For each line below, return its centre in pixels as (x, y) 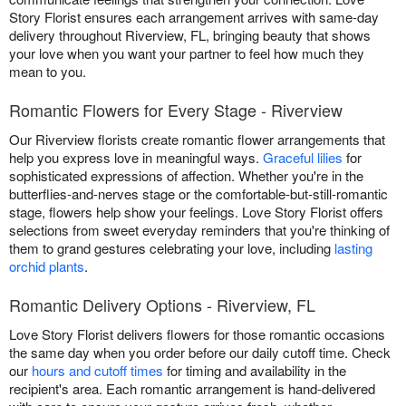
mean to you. (48, 72)
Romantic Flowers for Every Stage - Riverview (176, 110)
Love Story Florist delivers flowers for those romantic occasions (197, 334)
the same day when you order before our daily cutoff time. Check (200, 353)
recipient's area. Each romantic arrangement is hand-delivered (192, 389)
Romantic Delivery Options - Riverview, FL (162, 305)
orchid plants (47, 266)
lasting (353, 248)
